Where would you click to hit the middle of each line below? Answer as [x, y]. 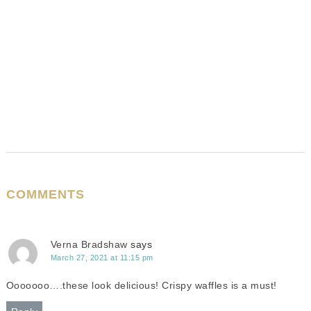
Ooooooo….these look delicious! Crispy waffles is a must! [141, 285]
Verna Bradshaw [89, 244]
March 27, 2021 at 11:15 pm [102, 258]
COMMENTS [45, 194]
